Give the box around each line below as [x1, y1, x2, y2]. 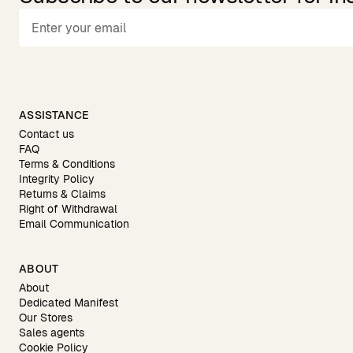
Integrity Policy [19, 172, 95, 186]
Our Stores [19, 310, 72, 325]
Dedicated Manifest [19, 295, 118, 310]
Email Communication [19, 217, 129, 231]
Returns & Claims [19, 187, 106, 201]
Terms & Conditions [19, 157, 115, 171]
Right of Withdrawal [19, 202, 117, 216]
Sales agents [19, 325, 84, 340]
